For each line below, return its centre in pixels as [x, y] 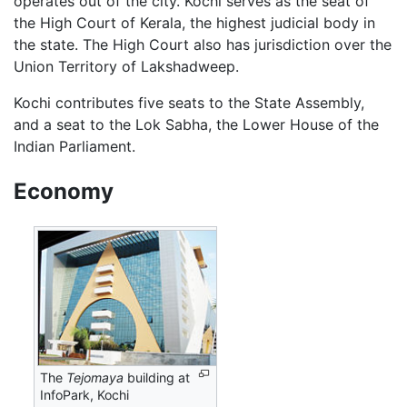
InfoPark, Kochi [85, 394]
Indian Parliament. [74, 146]
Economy [64, 191]
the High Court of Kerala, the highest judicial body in [194, 22]
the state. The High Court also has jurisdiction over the [203, 44]
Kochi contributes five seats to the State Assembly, [189, 102]
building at [157, 377]
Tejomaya [95, 377]
